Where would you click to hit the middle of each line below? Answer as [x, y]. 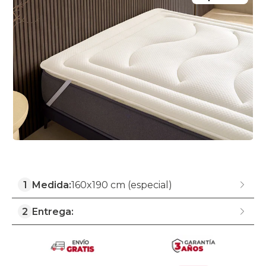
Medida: [52, 185]
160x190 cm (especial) [122, 185]
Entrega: [53, 212]
